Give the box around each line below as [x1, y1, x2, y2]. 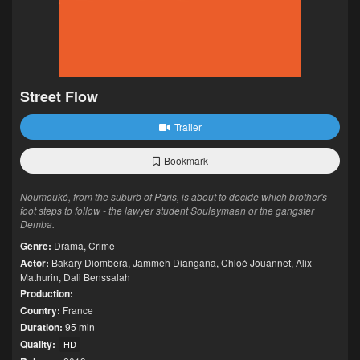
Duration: [20, 320, 63, 334]
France [63, 303, 93, 317]
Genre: [20, 239, 51, 253]
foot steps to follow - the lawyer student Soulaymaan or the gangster [20, 203, 314, 217]
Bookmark [163, 153, 208, 167]
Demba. [20, 217, 55, 231]
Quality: [20, 337, 55, 351]
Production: [20, 286, 73, 301]
